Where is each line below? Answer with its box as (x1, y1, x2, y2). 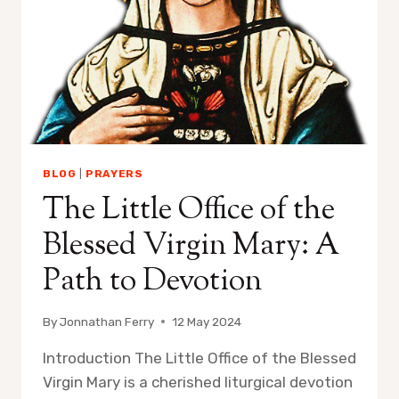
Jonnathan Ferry (60, 313, 155, 329)
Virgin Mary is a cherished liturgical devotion (43, 372, 353, 391)
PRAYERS (85, 167, 143, 181)
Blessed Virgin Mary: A (43, 224, 339, 269)
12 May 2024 (172, 313, 242, 329)
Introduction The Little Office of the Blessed (43, 348, 356, 367)
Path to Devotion (43, 260, 262, 305)
